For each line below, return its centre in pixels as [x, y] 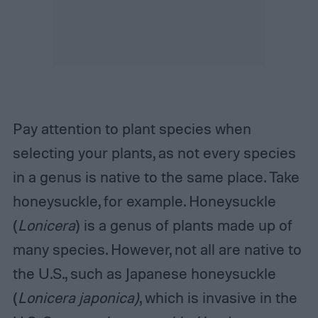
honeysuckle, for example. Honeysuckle [144, 201]
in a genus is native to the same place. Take [156, 176]
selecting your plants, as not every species [154, 152]
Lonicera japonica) [78, 297]
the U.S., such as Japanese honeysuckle [144, 273]
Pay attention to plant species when [132, 128]
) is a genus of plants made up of [183, 225]
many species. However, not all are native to [157, 249]
